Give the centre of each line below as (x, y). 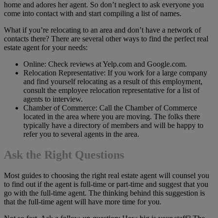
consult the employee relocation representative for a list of (111, 91)
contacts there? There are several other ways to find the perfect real (106, 39)
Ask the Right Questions (64, 155)
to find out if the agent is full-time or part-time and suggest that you (106, 184)
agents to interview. (53, 99)
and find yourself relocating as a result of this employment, (113, 82)
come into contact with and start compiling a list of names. (93, 14)
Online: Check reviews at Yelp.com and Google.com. (105, 64)
